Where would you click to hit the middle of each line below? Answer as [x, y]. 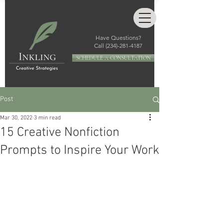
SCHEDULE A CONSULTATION [113, 58]
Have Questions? [118, 38]
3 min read [47, 118]
